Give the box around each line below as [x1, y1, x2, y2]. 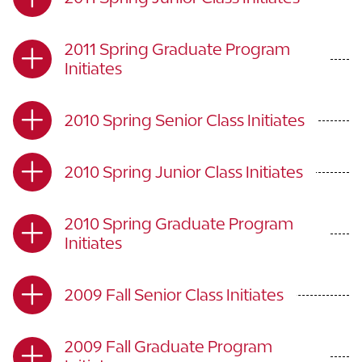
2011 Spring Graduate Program [65, 40, 290, 58]
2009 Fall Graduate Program [65, 337, 272, 356]
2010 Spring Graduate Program [65, 214, 293, 233]
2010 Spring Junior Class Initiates [65, 162, 303, 181]
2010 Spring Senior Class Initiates [65, 111, 305, 129]
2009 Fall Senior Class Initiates [65, 285, 284, 304]
